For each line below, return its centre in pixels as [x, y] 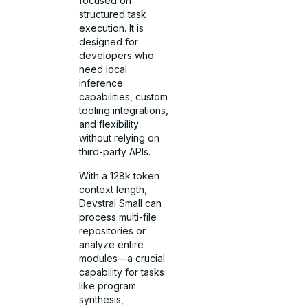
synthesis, [102, 299]
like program [108, 285]
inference [101, 83]
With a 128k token [120, 175]
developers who [117, 56]
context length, [113, 189]
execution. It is [112, 28]
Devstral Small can [121, 203]
